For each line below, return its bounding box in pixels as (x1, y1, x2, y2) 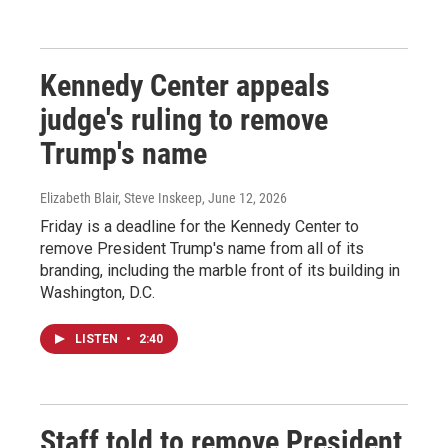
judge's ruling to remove (40, 101, 328, 137)
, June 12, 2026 (202, 189, 287, 206)
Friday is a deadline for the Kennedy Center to (40, 216, 359, 236)
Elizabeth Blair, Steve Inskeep (40, 189, 202, 206)
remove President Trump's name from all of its (40, 238, 364, 258)
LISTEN (75, 331, 121, 346)
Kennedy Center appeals (40, 67, 330, 103)
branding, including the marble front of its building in (40, 260, 400, 280)
